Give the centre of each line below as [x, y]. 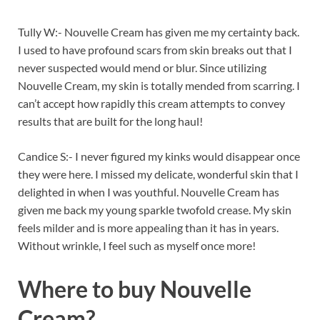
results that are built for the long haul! [110, 121]
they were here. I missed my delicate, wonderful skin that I [158, 174]
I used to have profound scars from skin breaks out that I [155, 49]
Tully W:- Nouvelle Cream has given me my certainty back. [159, 31]
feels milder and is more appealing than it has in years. [148, 227]
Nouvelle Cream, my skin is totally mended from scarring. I [159, 85]
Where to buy [89, 289]
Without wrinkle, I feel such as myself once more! [137, 245]
